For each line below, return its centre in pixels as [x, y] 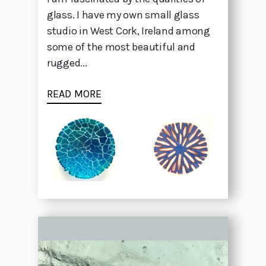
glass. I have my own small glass [123, 15]
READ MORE [74, 94]
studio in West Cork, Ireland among [129, 31]
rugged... [67, 63]
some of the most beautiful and [121, 47]
